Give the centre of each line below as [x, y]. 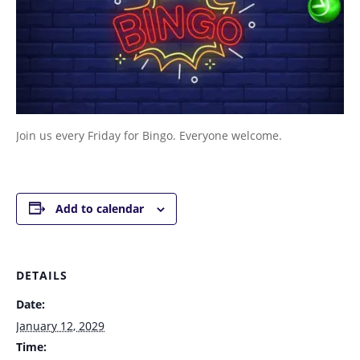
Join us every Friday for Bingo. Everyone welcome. [149, 135]
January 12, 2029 [60, 325]
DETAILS [42, 275]
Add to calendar [99, 208]
